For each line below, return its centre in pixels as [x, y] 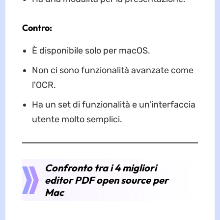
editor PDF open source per [106, 180]
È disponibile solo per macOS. [91, 50]
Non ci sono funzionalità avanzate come [112, 70]
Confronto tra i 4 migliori [100, 167]
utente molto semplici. [77, 119]
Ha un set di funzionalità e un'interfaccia [113, 104]
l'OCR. [44, 85]
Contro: [37, 27]
